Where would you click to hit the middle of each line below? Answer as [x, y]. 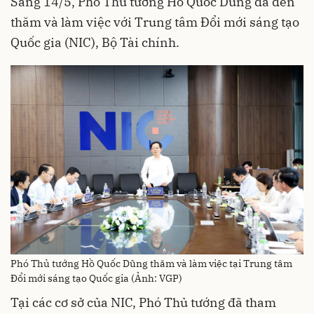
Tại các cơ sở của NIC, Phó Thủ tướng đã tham [143, 303]
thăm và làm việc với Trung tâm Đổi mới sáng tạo [155, 22]
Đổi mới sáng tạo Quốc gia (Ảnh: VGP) [96, 279]
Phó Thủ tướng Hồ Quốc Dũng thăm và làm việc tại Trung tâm [151, 264]
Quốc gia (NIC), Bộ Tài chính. [95, 42]
